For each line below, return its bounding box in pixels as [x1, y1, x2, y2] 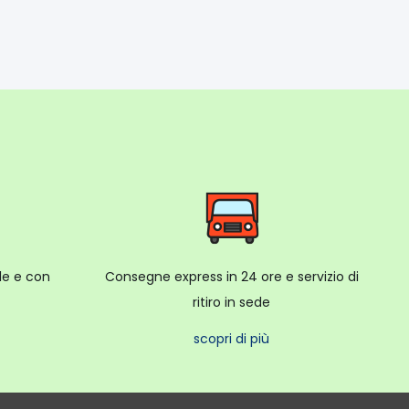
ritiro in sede [193, 292, 271, 311]
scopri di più [194, 329, 270, 348]
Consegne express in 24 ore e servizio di [104, 267, 359, 286]
